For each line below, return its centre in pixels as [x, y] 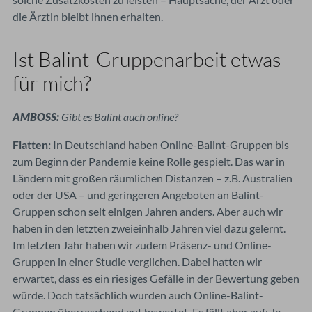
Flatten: [32, 144]
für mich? [52, 83]
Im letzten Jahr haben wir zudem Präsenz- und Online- [142, 244]
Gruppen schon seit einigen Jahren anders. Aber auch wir [148, 211]
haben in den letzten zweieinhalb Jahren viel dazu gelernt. [149, 228]
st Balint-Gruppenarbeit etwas [150, 59]
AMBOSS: [37, 116]
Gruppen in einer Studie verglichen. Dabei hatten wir [137, 261]
